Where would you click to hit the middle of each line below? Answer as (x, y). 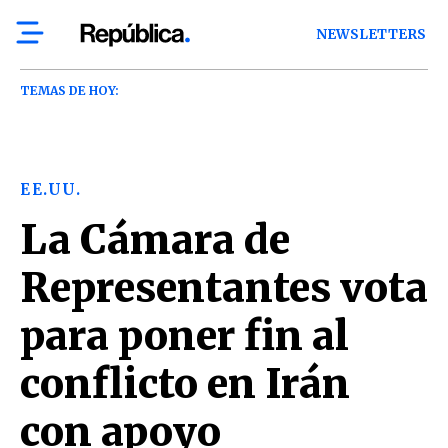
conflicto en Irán (185, 384)
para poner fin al (184, 336)
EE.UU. (50, 189)
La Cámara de (155, 240)
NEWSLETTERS (371, 34)
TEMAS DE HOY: (69, 90)
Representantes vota (224, 288)
